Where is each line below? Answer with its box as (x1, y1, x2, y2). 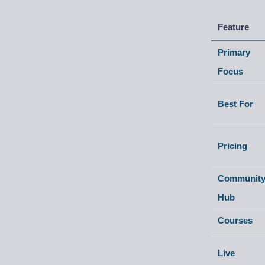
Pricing (218, 141, 248, 151)
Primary (218, 47, 251, 57)
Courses (218, 215, 253, 225)
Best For (218, 99, 254, 109)
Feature (218, 22, 250, 32)
